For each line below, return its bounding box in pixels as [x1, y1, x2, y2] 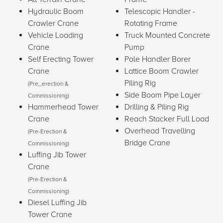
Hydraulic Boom [28, 6, 84, 17]
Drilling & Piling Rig [124, 102, 189, 112]
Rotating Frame [124, 18, 177, 29]
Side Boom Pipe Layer [124, 90, 201, 101]
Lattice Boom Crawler [124, 66, 199, 77]
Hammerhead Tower [28, 102, 99, 112]
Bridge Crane [124, 138, 170, 148]
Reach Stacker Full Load [124, 114, 209, 124]
